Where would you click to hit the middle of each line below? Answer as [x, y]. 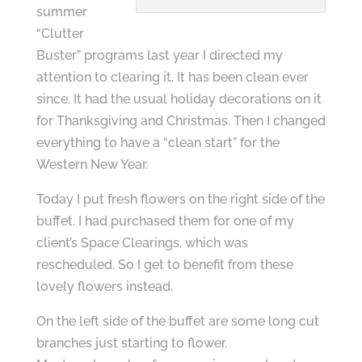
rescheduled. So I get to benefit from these [164, 265]
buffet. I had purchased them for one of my [165, 221]
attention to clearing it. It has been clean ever [172, 77]
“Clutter [60, 34]
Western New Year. [92, 164]
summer [61, 12]
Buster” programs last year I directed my [159, 55]
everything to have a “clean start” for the [158, 143]
